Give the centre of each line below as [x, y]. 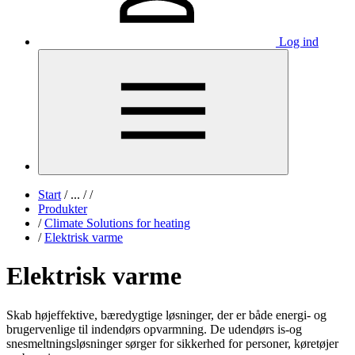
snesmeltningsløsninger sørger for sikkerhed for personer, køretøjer [172, 343]
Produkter [63, 209]
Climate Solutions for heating [117, 223]
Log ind [299, 42]
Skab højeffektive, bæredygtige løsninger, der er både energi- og [166, 315]
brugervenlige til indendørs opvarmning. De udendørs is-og [154, 329]
